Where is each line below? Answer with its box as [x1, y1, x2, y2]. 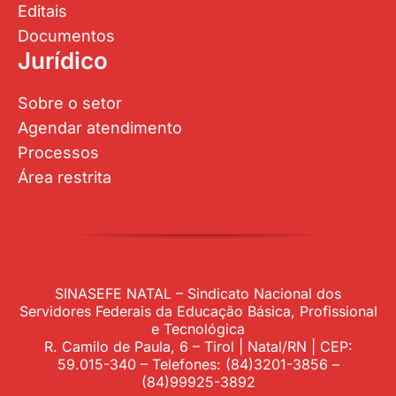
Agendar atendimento [17, 118, 182, 137]
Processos [17, 142, 99, 162]
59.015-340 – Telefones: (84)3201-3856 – [57, 354, 339, 373]
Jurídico [17, 46, 108, 74]
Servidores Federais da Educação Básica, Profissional [19, 301, 377, 320]
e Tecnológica [151, 319, 245, 338]
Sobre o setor [17, 93, 122, 112]
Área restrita [17, 167, 111, 187]
